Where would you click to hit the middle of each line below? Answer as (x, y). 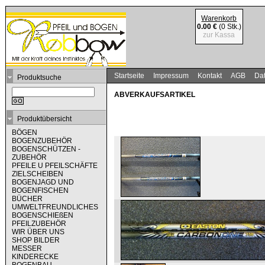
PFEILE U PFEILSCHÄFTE (55, 166)
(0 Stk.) (229, 27)
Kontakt (210, 76)
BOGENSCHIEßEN (43, 215)
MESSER (27, 248)
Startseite (129, 76)
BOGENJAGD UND (43, 182)
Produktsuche (39, 77)
